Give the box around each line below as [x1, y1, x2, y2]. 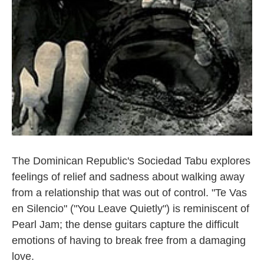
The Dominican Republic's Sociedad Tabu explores [12, 155, 250, 167]
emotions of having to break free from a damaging [12, 235, 246, 246]
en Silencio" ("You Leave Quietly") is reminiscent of [12, 203, 249, 214]
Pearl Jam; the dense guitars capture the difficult [12, 219, 239, 230]
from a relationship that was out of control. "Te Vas [12, 187, 247, 199]
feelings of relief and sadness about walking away [12, 171, 245, 183]
